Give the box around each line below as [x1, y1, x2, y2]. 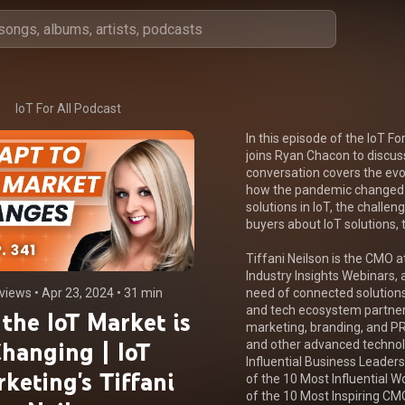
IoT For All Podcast [15, 101, 122, 116]
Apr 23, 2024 [41, 286, 114, 300]
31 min [123, 286, 163, 300]
